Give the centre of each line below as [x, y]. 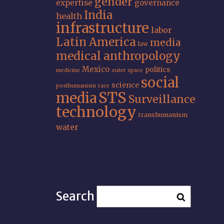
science [125, 85]
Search [75, 196]
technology [96, 112]
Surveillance [162, 99]
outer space [127, 70]
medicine [68, 70]
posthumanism [76, 86]
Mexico [96, 69]
